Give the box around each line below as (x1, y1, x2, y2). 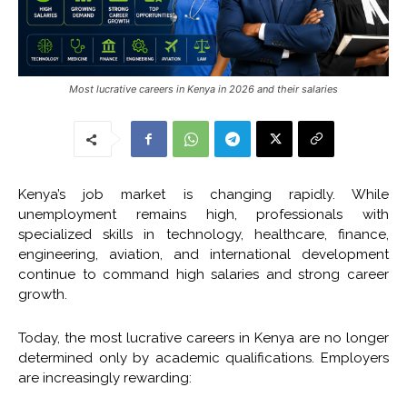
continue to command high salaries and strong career (18, 265, 389, 283)
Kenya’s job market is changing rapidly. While (18, 185, 389, 203)
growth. (18, 285, 67, 303)
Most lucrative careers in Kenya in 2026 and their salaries (69, 82, 338, 95)
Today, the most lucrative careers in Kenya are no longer (18, 329, 389, 346)
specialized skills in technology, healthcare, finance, (18, 225, 389, 243)
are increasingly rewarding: (18, 369, 192, 386)
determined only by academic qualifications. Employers (18, 349, 389, 366)
